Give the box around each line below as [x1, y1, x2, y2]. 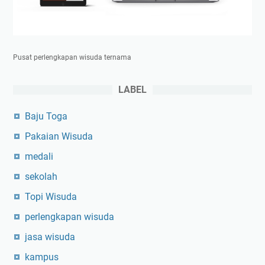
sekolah [25, 171, 57, 183]
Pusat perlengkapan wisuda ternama [13, 53, 131, 62]
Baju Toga [25, 111, 67, 122]
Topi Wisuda [25, 191, 77, 203]
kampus [25, 251, 59, 263]
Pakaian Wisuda [25, 131, 93, 143]
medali [25, 151, 53, 163]
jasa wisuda [25, 231, 75, 243]
